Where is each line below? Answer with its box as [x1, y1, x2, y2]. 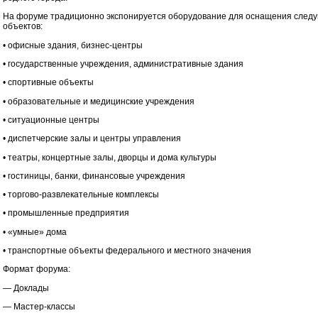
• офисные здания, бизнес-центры [3, 40, 143, 50]
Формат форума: [3, 264, 70, 275]
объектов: [3, 21, 43, 32]
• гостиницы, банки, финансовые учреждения [3, 170, 185, 181]
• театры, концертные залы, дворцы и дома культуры [3, 152, 216, 163]
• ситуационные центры [3, 114, 99, 125]
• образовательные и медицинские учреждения [3, 96, 194, 106]
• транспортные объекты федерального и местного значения [3, 246, 251, 256]
